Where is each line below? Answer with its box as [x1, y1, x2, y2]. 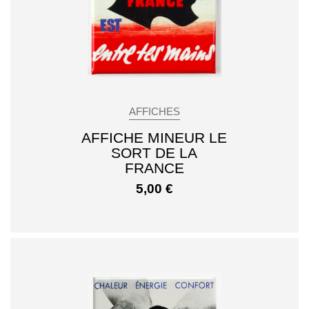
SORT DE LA [111, 144, 198, 161]
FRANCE [124, 159, 184, 176]
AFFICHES [129, 106, 180, 117]
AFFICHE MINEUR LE [81, 129, 228, 146]
